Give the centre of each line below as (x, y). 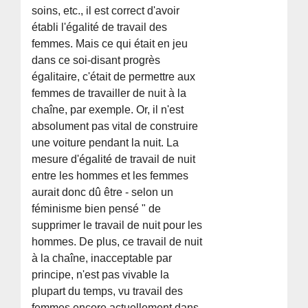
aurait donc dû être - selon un (103, 192)
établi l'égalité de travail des (100, 27)
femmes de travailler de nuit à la (109, 93)
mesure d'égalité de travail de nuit (114, 159)
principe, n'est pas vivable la (101, 274)
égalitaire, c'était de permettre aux (114, 76)
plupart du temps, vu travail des (108, 291)
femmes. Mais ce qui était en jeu (110, 43)
